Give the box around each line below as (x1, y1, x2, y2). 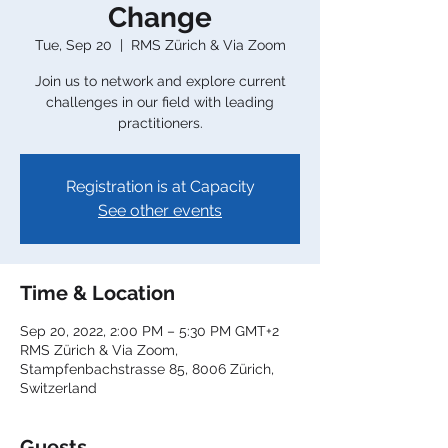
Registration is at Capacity (65, 177, 255, 197)
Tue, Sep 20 (34, 37, 112, 54)
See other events (98, 201, 222, 221)
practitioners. (117, 115, 203, 132)
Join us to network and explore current (34, 73, 286, 90)
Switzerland (20, 380, 97, 397)
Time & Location (20, 281, 175, 306)
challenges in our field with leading (46, 94, 274, 111)
